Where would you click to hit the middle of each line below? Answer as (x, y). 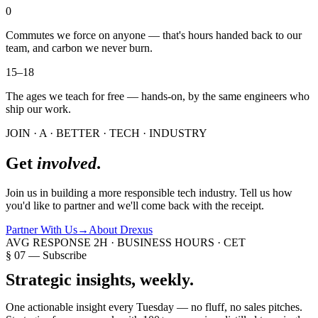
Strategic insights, (73, 280)
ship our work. (38, 109)
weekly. (167, 280)
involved (67, 163)
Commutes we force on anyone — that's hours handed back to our (154, 35)
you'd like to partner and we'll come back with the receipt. (135, 206)
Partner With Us (42, 230)
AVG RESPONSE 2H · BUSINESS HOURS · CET (126, 243)
